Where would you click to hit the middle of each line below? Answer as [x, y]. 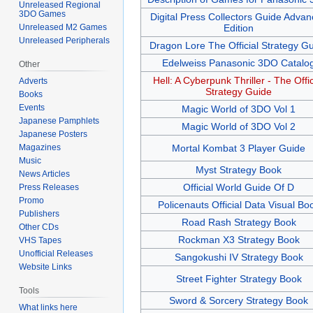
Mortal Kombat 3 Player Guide [239, 148]
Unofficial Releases [56, 254]
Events [32, 108]
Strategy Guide [239, 92]
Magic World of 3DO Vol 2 [239, 127]
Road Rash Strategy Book [239, 223]
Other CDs [39, 227]
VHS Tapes [41, 241]
